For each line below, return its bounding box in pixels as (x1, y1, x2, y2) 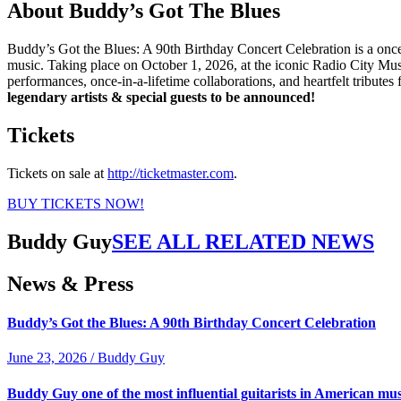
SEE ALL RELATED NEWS (112, 229, 374, 253)
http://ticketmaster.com (107, 165, 234, 181)
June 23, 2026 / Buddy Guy (7, 350, 165, 366)
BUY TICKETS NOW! (7, 195, 144, 211)
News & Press (7, 271, 133, 295)
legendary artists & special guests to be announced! (7, 90, 315, 106)
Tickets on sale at (7, 165, 107, 181)
